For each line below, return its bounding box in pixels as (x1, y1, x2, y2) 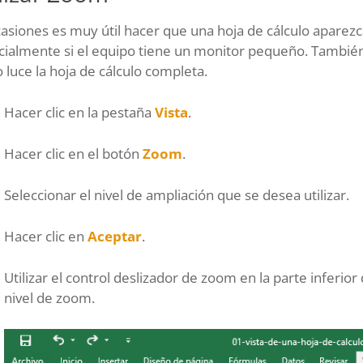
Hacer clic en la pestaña (4, 102, 155, 122)
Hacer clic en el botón (4, 143, 143, 163)
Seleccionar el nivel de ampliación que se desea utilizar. (4, 185, 349, 204)
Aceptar (88, 226, 142, 246)
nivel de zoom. (4, 288, 95, 307)
